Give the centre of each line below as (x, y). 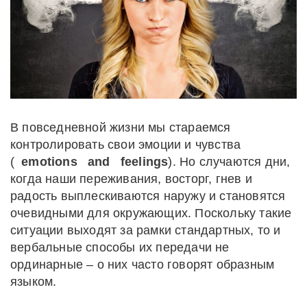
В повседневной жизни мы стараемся (121, 128)
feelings (144, 162)
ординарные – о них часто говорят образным (143, 265)
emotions (49, 162)
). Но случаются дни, (229, 162)
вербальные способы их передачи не (120, 248)
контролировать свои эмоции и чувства (126, 145)
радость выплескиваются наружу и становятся (148, 196)
